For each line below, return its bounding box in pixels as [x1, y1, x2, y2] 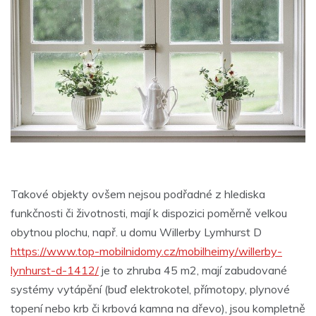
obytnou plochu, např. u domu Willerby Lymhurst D [11, 224, 262, 239]
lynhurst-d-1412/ [11, 262, 99, 277]
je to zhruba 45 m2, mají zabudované [99, 262, 287, 277]
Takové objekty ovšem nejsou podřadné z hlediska [11, 186, 265, 201]
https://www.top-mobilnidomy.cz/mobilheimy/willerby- [11, 243, 282, 258]
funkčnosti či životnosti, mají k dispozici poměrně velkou [11, 205, 287, 220]
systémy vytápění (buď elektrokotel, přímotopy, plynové [11, 281, 290, 296]
